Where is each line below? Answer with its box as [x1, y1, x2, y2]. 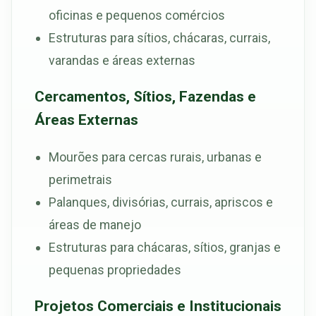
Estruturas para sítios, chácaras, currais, [49, 30, 270, 45]
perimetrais [49, 171, 112, 187]
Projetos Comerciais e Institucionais [35, 296, 281, 315]
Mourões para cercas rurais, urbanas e [49, 149, 262, 164]
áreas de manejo [49, 217, 141, 232]
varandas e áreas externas [49, 52, 195, 68]
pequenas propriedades [49, 262, 181, 277]
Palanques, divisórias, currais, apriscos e [49, 194, 273, 209]
